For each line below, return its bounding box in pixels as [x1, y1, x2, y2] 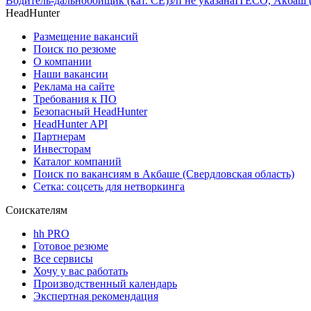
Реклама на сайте [33, 81, 115, 93]
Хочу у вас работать [33, 265, 128, 278]
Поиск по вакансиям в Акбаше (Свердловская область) [33, 168, 294, 180]
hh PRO [33, 228, 69, 240]
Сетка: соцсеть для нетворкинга [33, 180, 185, 193]
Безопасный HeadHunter [33, 106, 147, 118]
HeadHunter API [33, 118, 108, 131]
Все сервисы [33, 253, 93, 265]
